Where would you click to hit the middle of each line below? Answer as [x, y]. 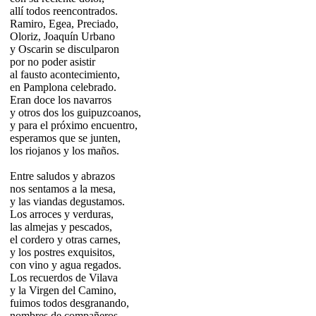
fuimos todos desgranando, [69, 303]
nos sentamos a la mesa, [63, 188]
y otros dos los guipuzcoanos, [75, 112]
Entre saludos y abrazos [62, 176]
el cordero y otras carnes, [65, 239]
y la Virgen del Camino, [63, 290]
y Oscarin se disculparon [65, 49]
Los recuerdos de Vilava [64, 277]
